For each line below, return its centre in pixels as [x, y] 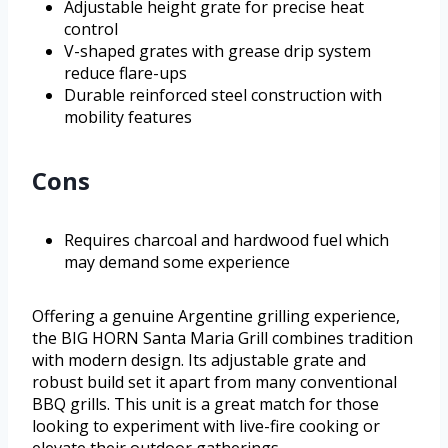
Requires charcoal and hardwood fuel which [226, 239]
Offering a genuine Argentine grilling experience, [216, 315]
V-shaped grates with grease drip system [217, 50]
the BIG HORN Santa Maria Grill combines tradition [222, 337]
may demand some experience [177, 261]
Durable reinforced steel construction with [223, 94]
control [91, 28]
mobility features [128, 116]
